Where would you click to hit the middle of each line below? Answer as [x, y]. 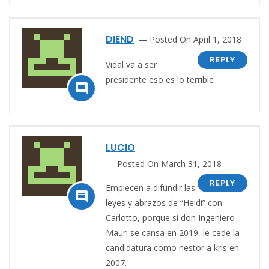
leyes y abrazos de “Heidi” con [164, 202]
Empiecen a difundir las [150, 187]
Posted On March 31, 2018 [169, 163]
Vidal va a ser [131, 64]
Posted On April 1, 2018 [195, 39]
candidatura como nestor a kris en [172, 247]
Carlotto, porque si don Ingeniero [170, 217]
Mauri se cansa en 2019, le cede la [173, 232]
